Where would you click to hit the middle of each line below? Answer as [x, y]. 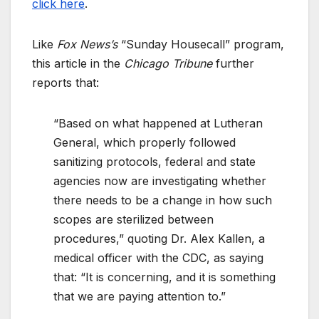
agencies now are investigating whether [160, 181]
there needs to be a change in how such [163, 200]
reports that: [66, 83]
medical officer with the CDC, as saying [158, 258]
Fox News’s [87, 45]
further [233, 64]
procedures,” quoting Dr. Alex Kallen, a [159, 239]
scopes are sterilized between [134, 220]
